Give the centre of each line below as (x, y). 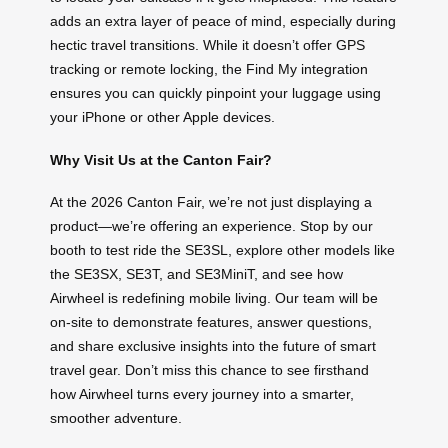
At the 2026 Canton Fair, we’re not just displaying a (211, 202)
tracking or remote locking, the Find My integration (209, 69)
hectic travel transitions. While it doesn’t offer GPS (207, 45)
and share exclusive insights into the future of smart (213, 346)
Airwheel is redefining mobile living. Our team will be (214, 298)
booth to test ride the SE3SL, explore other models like (222, 250)
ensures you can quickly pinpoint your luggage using (215, 93)
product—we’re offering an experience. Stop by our (211, 226)
